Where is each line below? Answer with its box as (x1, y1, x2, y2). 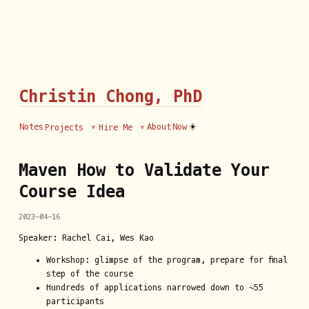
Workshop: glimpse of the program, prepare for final (46, 255, 288, 265)
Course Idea (18, 181, 125, 201)
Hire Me (98, 122, 137, 132)
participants (46, 296, 104, 306)
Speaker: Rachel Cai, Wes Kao (18, 232, 154, 243)
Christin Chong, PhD (18, 86, 202, 106)
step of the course (46, 268, 133, 279)
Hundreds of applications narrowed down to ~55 (46, 282, 263, 292)
